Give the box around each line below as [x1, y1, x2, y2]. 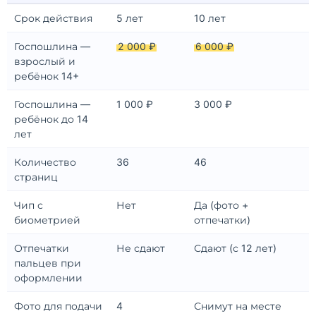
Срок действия [14, 12, 92, 25]
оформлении [14, 272, 83, 284]
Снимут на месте [194, 300, 281, 312]
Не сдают [116, 242, 165, 255]
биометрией [14, 214, 80, 226]
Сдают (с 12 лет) [194, 242, 276, 255]
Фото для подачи [14, 300, 102, 312]
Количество [14, 156, 76, 169]
